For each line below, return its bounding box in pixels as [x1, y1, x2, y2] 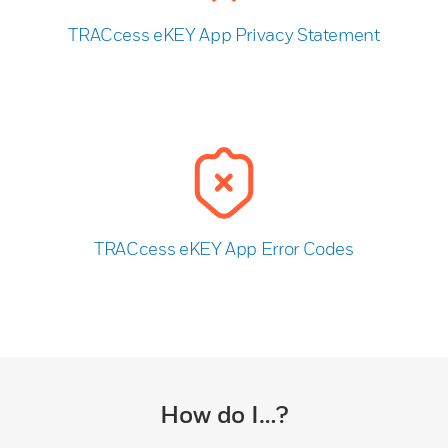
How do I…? [160, 399, 288, 428]
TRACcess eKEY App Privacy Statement [68, 23, 380, 45]
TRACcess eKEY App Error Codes [94, 237, 354, 259]
